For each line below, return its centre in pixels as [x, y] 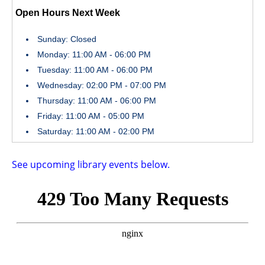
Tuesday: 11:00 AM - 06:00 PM [95, 70]
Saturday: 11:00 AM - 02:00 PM [96, 132]
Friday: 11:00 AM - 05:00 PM [91, 116]
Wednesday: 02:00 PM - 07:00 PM [102, 85]
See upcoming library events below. [92, 165]
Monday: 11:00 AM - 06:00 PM [94, 55]
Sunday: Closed [67, 39]
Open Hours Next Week [68, 13]
